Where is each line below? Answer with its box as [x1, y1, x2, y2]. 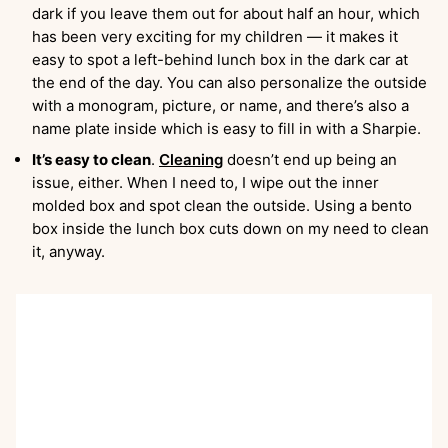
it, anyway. [32, 242, 113, 262]
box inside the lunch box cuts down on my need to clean [32, 219, 429, 239]
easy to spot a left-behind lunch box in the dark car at [32, 50, 408, 70]
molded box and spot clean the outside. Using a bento [32, 196, 412, 216]
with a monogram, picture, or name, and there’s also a [32, 96, 409, 116]
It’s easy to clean [32, 150, 151, 170]
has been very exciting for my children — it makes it [32, 27, 398, 47]
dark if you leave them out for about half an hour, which [32, 4, 420, 24]
